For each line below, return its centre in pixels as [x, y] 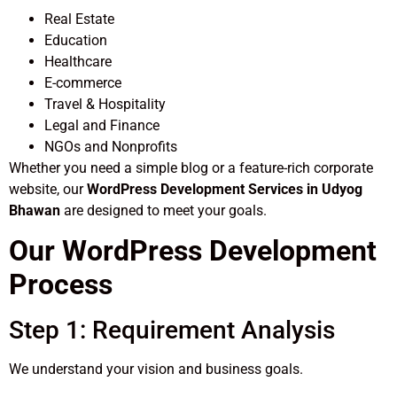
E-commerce [83, 82]
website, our [48, 189]
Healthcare [78, 61]
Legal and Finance [102, 125]
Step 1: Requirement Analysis [172, 331]
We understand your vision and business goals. [156, 370]
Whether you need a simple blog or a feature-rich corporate [191, 167]
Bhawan [35, 210]
